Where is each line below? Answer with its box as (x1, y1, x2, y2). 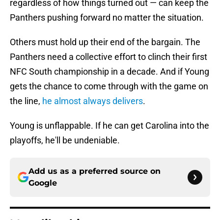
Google (28, 178, 57, 188)
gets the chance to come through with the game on (10, 81, 208, 92)
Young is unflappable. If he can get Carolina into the (10, 120, 209, 131)
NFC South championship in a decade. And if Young (10, 66, 209, 77)
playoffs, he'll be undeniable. (10, 135, 120, 146)
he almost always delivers (42, 96, 143, 107)
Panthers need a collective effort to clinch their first (10, 52, 207, 62)
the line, (10, 96, 42, 107)
